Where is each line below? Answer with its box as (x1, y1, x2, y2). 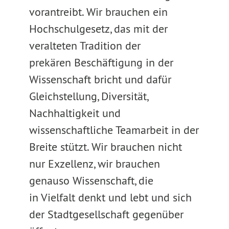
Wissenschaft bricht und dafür (29, 72, 171, 86)
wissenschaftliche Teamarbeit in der (29, 123, 199, 137)
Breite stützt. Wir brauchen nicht (29, 140, 182, 154)
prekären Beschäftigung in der (29, 55, 173, 70)
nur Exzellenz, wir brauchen (29, 156, 160, 171)
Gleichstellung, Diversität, (29, 89, 148, 103)
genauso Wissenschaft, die (29, 173, 153, 188)
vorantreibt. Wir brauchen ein (29, 5, 168, 19)
